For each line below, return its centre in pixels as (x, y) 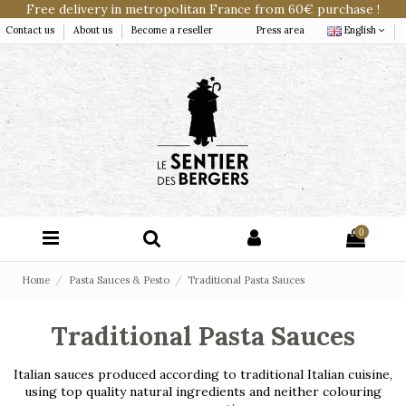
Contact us (31, 30)
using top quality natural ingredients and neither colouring (203, 391)
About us (94, 30)
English (360, 30)
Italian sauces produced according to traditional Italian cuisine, (203, 374)
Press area (280, 30)
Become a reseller (172, 30)
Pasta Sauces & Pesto (119, 280)
